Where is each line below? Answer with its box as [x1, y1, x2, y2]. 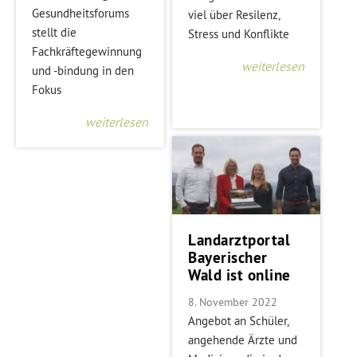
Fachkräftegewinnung [32, 43, 142, 59]
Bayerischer [188, 247, 268, 268]
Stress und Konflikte [188, 25, 290, 41]
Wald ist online [188, 265, 291, 285]
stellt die [32, 24, 76, 40]
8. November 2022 [188, 294, 278, 309]
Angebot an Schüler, [188, 312, 289, 328]
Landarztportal [188, 229, 291, 250]
